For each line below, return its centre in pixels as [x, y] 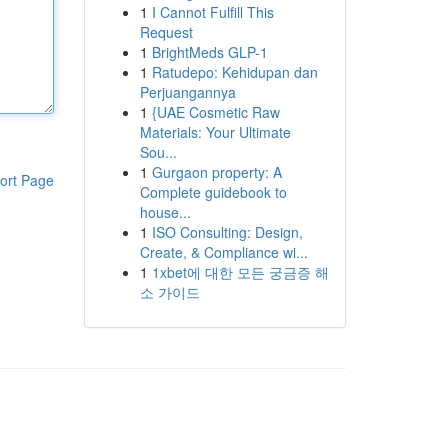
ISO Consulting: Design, [227, 232]
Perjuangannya [187, 92]
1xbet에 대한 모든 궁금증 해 [240, 272]
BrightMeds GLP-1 [209, 52]
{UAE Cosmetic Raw [215, 112]
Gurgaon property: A [216, 172]
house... [165, 212]
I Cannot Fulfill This [212, 12]
